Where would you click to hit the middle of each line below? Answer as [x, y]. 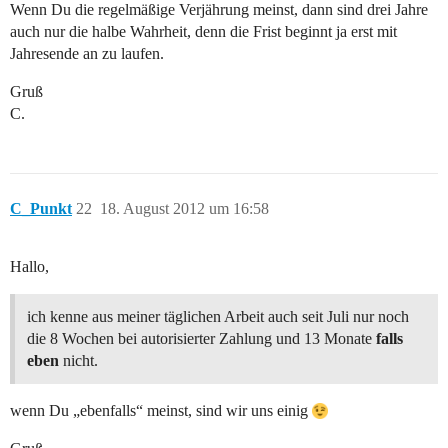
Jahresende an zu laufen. [87, 54]
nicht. [78, 361]
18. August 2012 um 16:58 [184, 209]
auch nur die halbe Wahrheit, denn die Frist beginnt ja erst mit [203, 32]
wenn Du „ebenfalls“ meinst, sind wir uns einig [161, 411]
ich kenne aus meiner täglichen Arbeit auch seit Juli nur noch [218, 317]
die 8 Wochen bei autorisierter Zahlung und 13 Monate [201, 339]
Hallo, [29, 267]
